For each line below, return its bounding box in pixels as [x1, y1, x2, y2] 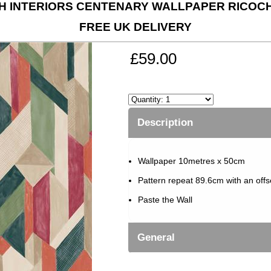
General [137, 231, 175, 243]
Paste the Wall [138, 194, 192, 204]
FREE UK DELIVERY [79, 20, 192, 33]
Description [137, 116, 193, 128]
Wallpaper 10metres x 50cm [138, 155, 245, 166]
